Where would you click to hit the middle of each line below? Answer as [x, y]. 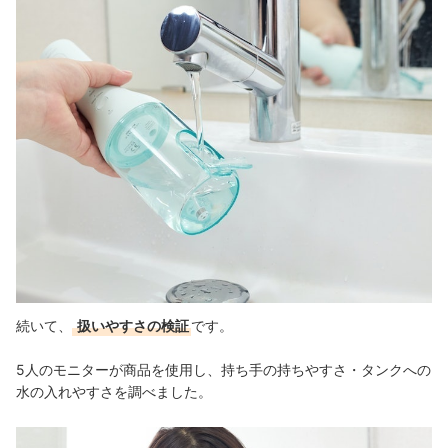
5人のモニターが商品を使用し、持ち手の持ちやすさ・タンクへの [223, 369]
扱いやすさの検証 [131, 325]
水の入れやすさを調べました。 [114, 391]
